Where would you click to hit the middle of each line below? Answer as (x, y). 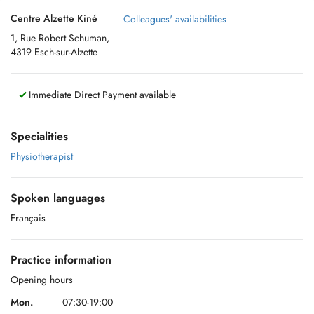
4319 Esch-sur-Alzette (54, 52)
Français (28, 218)
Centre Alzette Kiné (54, 18)
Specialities (39, 136)
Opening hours (42, 280)
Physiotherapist (42, 156)
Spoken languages (58, 198)
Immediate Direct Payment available (101, 95)
